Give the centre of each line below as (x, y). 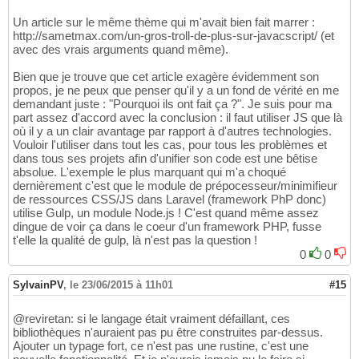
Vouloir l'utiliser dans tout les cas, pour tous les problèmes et (170, 145)
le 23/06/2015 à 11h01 (121, 285)
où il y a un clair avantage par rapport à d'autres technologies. (172, 131)
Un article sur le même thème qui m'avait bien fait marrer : (164, 22)
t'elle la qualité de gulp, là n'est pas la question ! (135, 240)
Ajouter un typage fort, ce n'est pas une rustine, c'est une (161, 346)
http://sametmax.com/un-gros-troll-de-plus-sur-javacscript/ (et (173, 36)
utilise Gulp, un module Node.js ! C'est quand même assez (166, 213)
